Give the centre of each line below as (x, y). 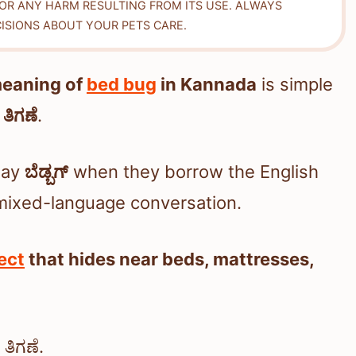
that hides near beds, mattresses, (169, 259)
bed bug (122, 85)
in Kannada (207, 85)
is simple (295, 85)
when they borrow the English (193, 172)
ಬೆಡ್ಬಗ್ (46, 172)
